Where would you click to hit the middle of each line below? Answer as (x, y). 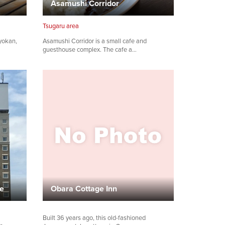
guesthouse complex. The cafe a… (90, 49)
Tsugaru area (61, 26)
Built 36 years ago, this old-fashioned (94, 218)
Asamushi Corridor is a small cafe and (95, 41)
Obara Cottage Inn (84, 188)
